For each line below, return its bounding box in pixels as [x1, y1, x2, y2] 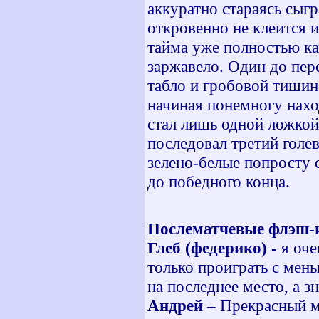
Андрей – [147, 296, 220, 315]
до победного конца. [147, 172, 290, 191]
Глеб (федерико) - [147, 239, 277, 257]
